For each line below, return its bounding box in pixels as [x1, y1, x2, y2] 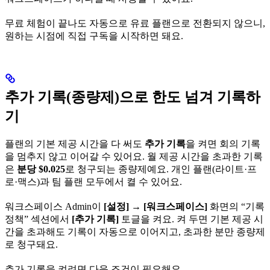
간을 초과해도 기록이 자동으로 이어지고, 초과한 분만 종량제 [5, 227, 265, 237]
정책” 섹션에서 [5, 214, 72, 225]
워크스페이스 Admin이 [5, 201, 104, 212]
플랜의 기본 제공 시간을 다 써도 [5, 139, 145, 149]
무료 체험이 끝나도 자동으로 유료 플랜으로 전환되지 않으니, [5, 18, 265, 29]
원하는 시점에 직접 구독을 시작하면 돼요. [5, 31, 183, 42]
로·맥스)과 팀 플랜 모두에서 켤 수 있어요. [5, 177, 182, 187]
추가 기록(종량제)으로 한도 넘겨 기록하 [5, 89, 260, 105]
